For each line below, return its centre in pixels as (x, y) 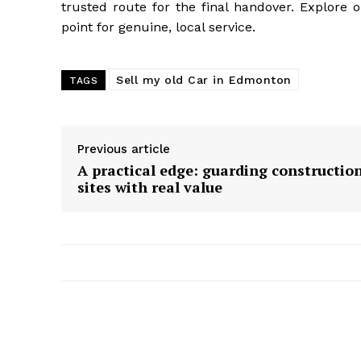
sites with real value (150, 187)
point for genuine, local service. (158, 27)
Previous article (124, 149)
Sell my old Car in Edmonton (204, 80)
